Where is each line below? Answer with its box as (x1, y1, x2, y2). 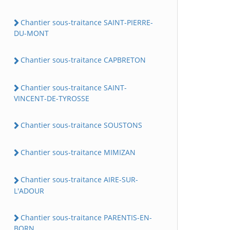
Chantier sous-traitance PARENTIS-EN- (21, 212, 152, 222)
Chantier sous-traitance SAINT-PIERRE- (21, 17, 153, 28)
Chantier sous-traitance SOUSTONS (21, 120, 142, 130)
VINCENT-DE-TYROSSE (14, 93, 89, 103)
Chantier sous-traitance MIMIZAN (21, 147, 136, 158)
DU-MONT (14, 28, 49, 39)
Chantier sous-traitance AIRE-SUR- (21, 175, 138, 185)
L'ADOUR (14, 185, 44, 196)
